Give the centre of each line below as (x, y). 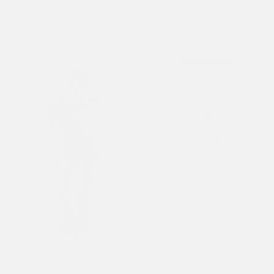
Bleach (201, 21)
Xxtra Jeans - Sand (64, 8)
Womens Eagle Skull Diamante (201, 266)
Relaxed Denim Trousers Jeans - (201, 8)
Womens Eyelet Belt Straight (64, 266)
